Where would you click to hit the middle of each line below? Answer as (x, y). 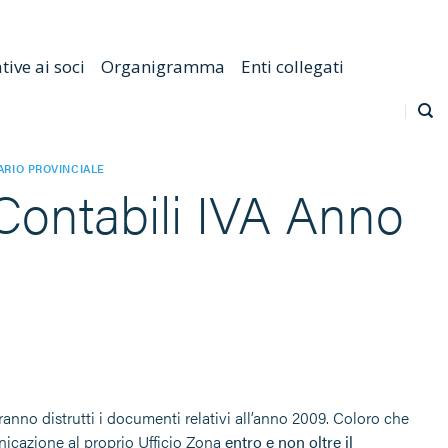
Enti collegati (292, 66)
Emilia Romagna (73, 20)
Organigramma (162, 66)
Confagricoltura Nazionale (337, 20)
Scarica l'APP (189, 20)
